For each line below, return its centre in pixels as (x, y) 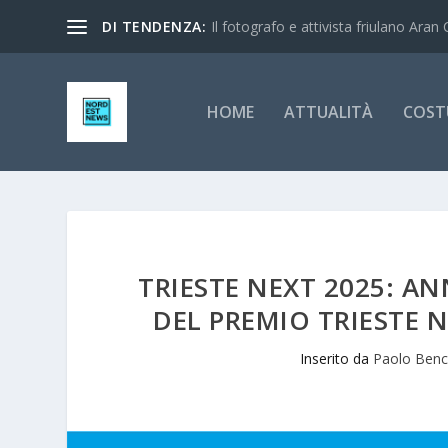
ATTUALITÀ (328, 111)
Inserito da (336, 358)
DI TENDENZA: (154, 26)
